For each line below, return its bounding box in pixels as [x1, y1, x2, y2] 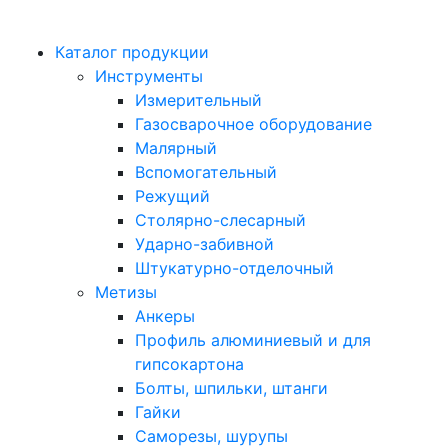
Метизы [95, 282, 157, 302]
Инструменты [95, 66, 203, 86]
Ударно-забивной [135, 234, 274, 254]
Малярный [135, 138, 217, 158]
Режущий [135, 186, 210, 206]
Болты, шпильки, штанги [135, 378, 328, 398]
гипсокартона [135, 354, 244, 374]
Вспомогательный [135, 162, 277, 182]
